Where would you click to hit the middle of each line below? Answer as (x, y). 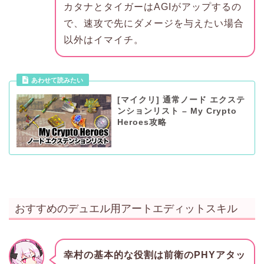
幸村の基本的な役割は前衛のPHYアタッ (154, 255)
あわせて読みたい (57, 80)
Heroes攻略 (142, 122)
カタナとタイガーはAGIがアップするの (152, 6)
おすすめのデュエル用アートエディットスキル (126, 208)
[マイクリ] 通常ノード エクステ (181, 100)
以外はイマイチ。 (103, 39)
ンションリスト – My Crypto (177, 111)
